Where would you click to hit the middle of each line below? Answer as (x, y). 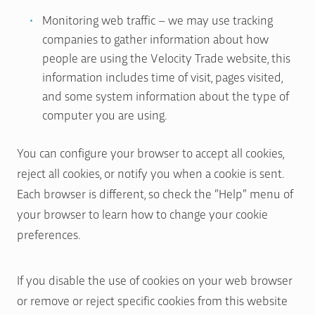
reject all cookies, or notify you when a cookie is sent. (150, 172)
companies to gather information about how (155, 38)
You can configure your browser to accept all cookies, (150, 152)
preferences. (49, 233)
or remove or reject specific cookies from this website (152, 300)
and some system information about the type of (166, 95)
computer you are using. (105, 114)
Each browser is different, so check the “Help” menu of (155, 193)
